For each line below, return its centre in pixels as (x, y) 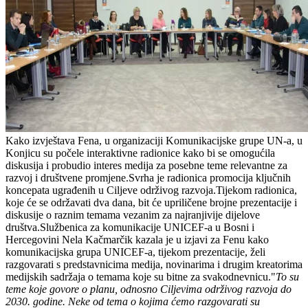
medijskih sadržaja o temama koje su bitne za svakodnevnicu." (141, 277)
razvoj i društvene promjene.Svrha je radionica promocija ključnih (148, 178)
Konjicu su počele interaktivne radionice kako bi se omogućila (140, 153)
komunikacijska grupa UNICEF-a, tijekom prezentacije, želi (135, 252)
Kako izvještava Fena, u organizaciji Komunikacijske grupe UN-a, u (154, 141)
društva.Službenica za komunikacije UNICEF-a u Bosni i (130, 228)
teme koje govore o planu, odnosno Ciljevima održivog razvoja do (148, 289)
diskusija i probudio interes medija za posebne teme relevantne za (146, 166)
